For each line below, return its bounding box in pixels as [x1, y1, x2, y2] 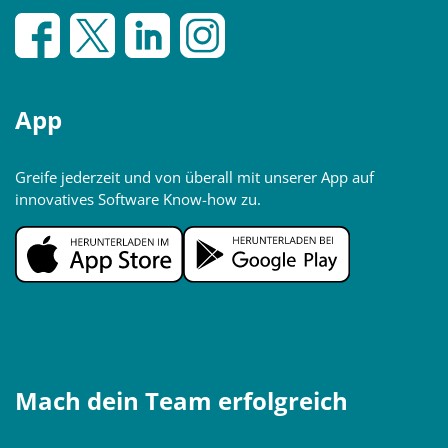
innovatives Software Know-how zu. [15, 189, 261, 209]
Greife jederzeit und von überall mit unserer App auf [15, 167, 374, 187]
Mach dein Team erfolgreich [15, 384, 348, 417]
